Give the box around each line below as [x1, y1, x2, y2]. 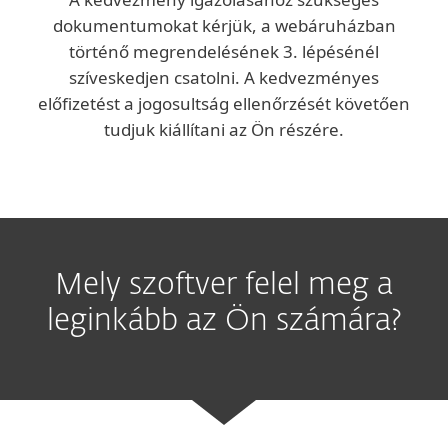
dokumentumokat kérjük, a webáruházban [52, 14, 396, 37]
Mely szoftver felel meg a [55, 271, 393, 301]
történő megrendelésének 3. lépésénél [69, 40, 379, 63]
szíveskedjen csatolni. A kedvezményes [69, 66, 379, 89]
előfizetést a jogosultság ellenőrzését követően [38, 92, 410, 115]
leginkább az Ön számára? [46, 307, 402, 337]
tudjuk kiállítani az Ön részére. [104, 118, 344, 141]
